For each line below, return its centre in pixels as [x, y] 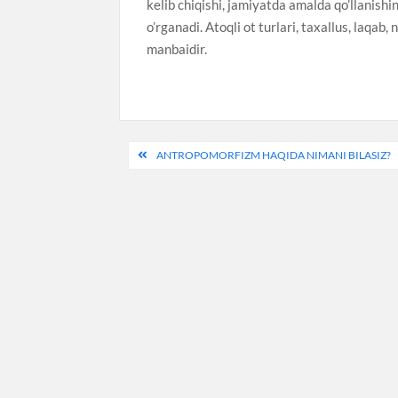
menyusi [168, 184]
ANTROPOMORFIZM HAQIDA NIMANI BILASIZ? [274, 155]
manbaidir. [177, 48]
